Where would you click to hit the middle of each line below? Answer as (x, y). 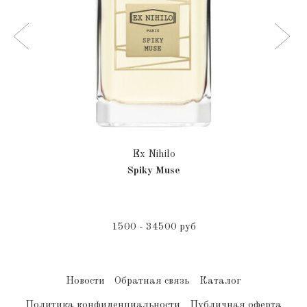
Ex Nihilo (153, 155)
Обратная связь (152, 282)
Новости (85, 282)
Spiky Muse (153, 171)
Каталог (220, 282)
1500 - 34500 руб (153, 228)
